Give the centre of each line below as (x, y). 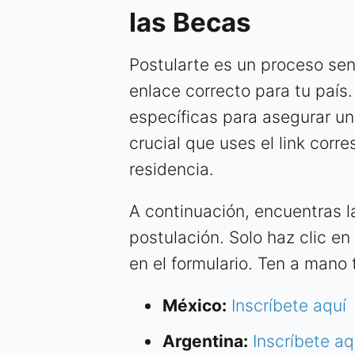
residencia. (172, 170)
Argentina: (205, 342)
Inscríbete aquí (289, 306)
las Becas (190, 23)
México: (195, 306)
